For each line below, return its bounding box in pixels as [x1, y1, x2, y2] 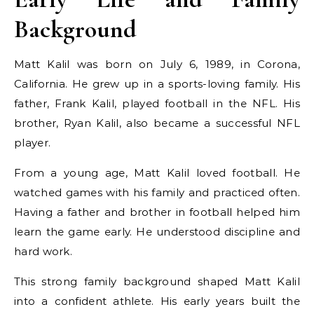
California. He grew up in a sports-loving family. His [14, 77, 300, 90]
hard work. [14, 245, 73, 258]
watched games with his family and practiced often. [14, 186, 300, 199]
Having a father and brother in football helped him [14, 205, 300, 219]
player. [14, 136, 51, 149]
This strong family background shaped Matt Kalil [14, 275, 300, 288]
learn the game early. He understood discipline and [14, 225, 300, 238]
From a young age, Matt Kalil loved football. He [14, 166, 300, 179]
